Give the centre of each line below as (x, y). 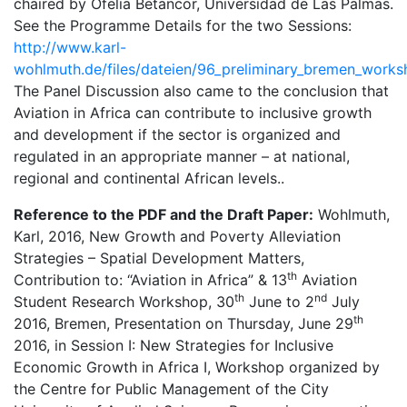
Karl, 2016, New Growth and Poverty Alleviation (177, 236)
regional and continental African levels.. (149, 178)
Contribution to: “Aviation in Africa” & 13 (150, 280)
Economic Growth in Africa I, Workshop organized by (197, 367)
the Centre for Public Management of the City (171, 389)
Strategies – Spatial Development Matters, (159, 258)
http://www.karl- (70, 47)
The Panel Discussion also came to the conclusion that (201, 91)
